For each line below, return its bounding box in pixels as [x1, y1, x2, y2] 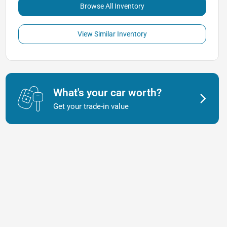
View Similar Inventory [77, 30, 147, 38]
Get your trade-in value [53, 102, 129, 111]
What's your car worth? [53, 87, 162, 99]
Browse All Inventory [80, 2, 144, 10]
